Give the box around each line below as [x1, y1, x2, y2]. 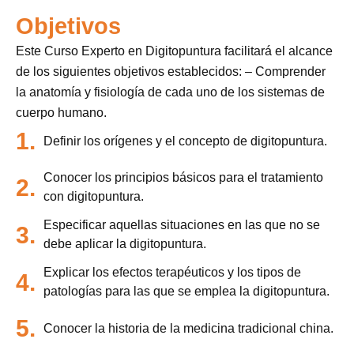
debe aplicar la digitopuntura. [43, 237, 206, 251]
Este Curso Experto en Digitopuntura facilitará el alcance [16, 44, 333, 58]
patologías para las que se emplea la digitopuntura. [43, 284, 330, 299]
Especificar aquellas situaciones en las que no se [43, 218, 320, 232]
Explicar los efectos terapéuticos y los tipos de [43, 265, 301, 280]
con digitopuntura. [43, 190, 144, 204]
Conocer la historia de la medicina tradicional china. [43, 321, 333, 335]
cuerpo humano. [16, 106, 107, 120]
